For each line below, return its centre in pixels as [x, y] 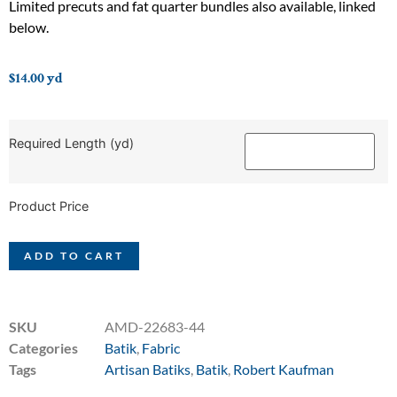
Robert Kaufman [284, 370]
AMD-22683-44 [155, 327]
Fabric [161, 348]
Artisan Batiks [148, 370]
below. [29, 27]
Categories [43, 348]
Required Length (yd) [71, 144]
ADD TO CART [74, 256]
